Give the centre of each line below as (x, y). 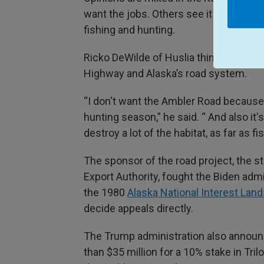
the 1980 (105, 192)
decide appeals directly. (138, 208)
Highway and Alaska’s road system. (165, 73)
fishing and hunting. (129, 29)
